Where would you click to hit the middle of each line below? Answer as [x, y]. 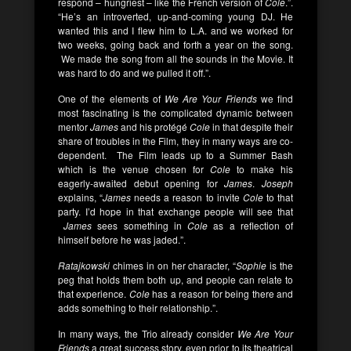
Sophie [251, 265]
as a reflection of [251, 225]
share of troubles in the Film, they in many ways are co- [175, 141]
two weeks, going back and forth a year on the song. [175, 44]
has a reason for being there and [221, 293]
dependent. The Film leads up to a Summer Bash [175, 155]
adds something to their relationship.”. [138, 308]
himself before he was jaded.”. [122, 239]
